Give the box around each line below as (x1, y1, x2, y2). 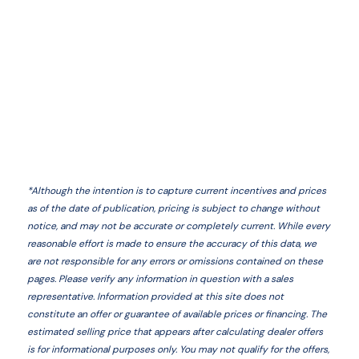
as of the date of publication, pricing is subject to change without (26, 201, 320, 215)
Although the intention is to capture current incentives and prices (30, 184, 326, 197)
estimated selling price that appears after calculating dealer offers (26, 325, 323, 338)
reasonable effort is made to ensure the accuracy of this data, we (26, 236, 317, 250)
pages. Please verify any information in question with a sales (26, 272, 293, 285)
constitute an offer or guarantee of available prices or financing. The (26, 307, 327, 321)
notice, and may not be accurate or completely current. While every (26, 219, 330, 232)
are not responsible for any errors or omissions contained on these (26, 254, 323, 268)
